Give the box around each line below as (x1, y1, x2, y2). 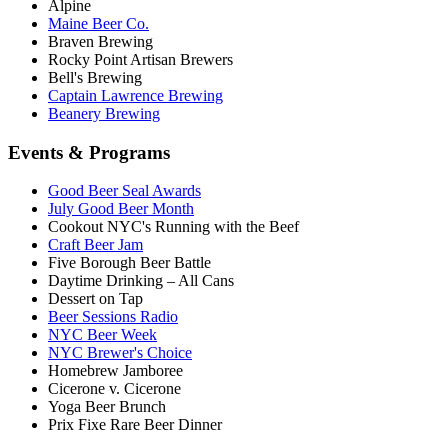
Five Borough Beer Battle (48, 254, 211, 272)
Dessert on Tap (48, 290, 143, 308)
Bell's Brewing (48, 68, 142, 86)
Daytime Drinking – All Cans (48, 272, 234, 290)
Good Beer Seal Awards (48, 182, 201, 200)
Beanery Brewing (48, 104, 160, 122)
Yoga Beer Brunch (48, 398, 166, 416)
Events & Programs (8, 141, 170, 163)
